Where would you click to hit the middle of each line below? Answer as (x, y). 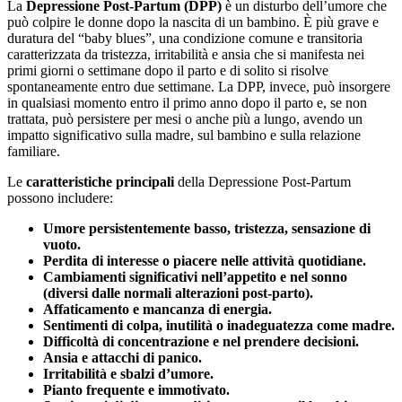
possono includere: (60, 198)
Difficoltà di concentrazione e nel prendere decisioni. (201, 342)
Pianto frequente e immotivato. (136, 390)
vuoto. (62, 245)
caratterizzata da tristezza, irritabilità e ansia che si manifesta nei (186, 55)
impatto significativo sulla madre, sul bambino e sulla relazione (184, 135)
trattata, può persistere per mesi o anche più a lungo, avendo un (185, 119)
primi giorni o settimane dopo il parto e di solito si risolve (168, 71)
